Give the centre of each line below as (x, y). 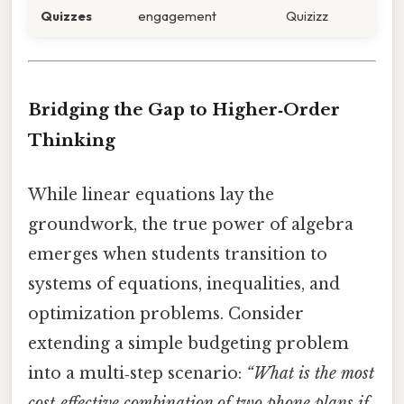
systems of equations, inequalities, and (184, 284)
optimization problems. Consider (166, 313)
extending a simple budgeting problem (188, 343)
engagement (177, 15)
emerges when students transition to (178, 254)
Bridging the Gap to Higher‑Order (184, 110)
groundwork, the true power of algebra (191, 224)
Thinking (72, 141)
